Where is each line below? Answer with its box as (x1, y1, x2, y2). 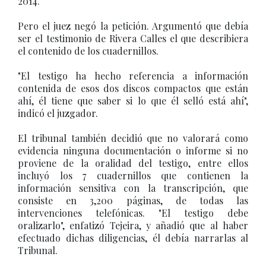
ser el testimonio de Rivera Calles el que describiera (18, 32, 248, 45)
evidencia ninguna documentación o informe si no (18, 144, 248, 157)
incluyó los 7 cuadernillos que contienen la (18, 169, 248, 182)
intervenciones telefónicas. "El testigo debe (18, 207, 248, 219)
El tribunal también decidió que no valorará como (18, 132, 248, 144)
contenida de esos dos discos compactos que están (18, 82, 248, 94)
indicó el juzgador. (18, 107, 98, 119)
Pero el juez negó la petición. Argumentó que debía (18, 20, 248, 32)
